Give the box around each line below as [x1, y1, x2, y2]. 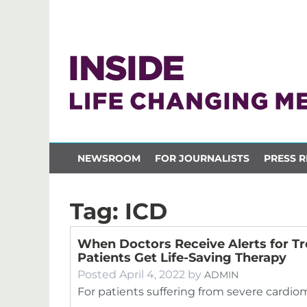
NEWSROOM [77, 151, 140, 164]
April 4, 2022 [119, 268, 185, 281]
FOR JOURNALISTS [154, 151, 249, 164]
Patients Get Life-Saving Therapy [77, 250, 286, 265]
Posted [77, 268, 119, 281]
